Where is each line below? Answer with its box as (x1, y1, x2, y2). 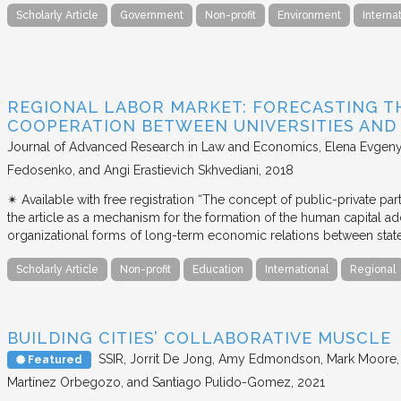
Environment (277, 9, 341, 22)
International (265, 263, 328, 277)
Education (192, 263, 243, 277)
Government (120, 9, 183, 22)
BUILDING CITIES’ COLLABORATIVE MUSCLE (7, 328, 391, 347)
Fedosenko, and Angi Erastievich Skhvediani (7, 163, 259, 178)
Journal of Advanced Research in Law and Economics (7, 140, 319, 155)
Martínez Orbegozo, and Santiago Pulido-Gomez (7, 374, 291, 389)
